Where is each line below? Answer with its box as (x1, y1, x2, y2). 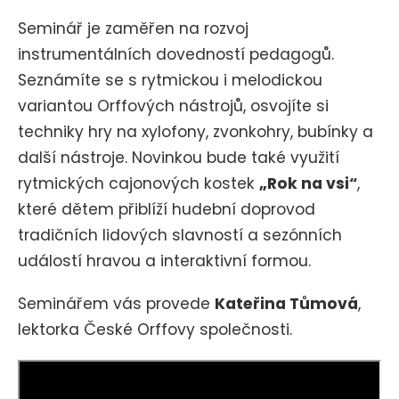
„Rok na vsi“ (259, 173, 357, 195)
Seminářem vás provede (18, 293, 215, 315)
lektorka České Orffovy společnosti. (18, 319, 297, 341)
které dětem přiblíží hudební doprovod (18, 199, 315, 221)
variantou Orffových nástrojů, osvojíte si (18, 95, 329, 118)
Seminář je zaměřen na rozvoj (18, 18, 248, 40)
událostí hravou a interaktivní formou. (18, 250, 315, 273)
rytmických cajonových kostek (18, 173, 259, 195)
